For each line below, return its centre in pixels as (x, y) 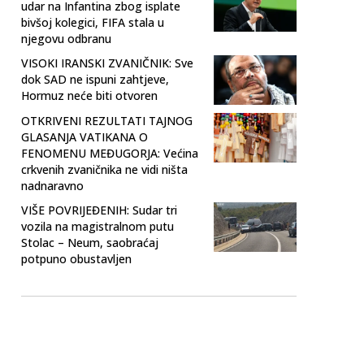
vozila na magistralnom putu (97, 226)
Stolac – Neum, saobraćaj (90, 242)
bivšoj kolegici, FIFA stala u (93, 22)
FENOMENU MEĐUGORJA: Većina (110, 153)
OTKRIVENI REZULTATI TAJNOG (107, 120)
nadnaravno (52, 185)
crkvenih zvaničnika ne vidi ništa (104, 169)
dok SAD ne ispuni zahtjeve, (95, 79)
